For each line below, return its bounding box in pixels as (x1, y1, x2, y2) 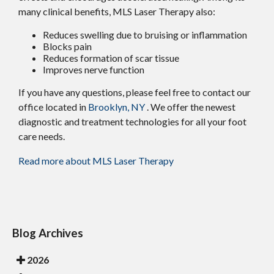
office (18, 100, 43, 113)
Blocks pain (43, 40, 92, 52)
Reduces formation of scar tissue (43, 51, 179, 64)
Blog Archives (12, 226, 83, 240)
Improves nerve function (43, 63, 144, 75)
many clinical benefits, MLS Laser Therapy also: (18, 5, 215, 17)
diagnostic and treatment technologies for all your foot (18, 115, 246, 127)
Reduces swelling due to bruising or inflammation (43, 28, 247, 40)
